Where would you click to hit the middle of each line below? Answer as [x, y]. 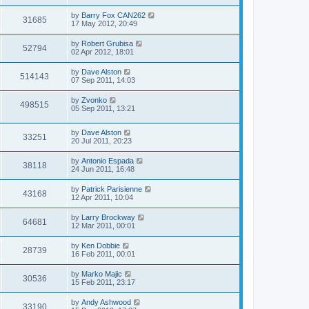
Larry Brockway [108, 217]
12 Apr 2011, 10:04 [102, 197]
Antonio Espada [108, 160]
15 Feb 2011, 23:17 [103, 282]
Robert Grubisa [107, 43]
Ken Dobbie [101, 245]
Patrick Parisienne [112, 189]
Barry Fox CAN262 [113, 15]
